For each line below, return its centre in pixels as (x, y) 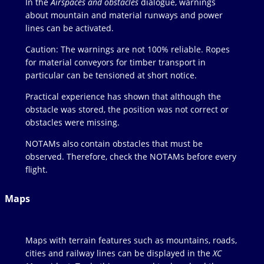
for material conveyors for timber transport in (115, 62)
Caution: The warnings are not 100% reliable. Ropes (127, 49)
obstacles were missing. (72, 123)
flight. (36, 170)
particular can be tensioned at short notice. (111, 75)
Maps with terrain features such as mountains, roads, (131, 240)
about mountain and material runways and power (124, 15)
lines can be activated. (69, 28)
